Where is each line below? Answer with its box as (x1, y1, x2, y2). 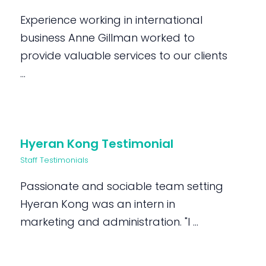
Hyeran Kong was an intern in (20, 197, 176, 211)
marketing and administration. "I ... (20, 214, 199, 229)
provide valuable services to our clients (20, 48, 228, 63)
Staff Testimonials (20, 154, 89, 166)
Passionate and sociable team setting (20, 179, 224, 194)
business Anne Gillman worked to (20, 30, 195, 45)
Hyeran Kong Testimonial (20, 135, 174, 152)
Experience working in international (20, 12, 203, 27)
